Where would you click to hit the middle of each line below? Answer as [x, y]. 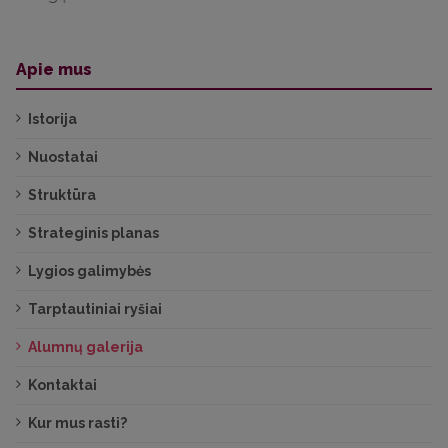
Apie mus [54, 69]
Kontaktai [62, 385]
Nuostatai [63, 157]
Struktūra [62, 195]
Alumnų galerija [85, 347]
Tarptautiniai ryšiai [95, 309]
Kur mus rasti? [77, 423]
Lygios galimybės [89, 271]
